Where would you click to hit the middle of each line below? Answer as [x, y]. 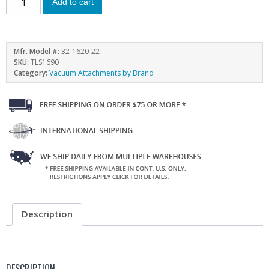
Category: [32, 73]
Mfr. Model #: [38, 51]
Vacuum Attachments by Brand [101, 73]
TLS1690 [45, 62]
